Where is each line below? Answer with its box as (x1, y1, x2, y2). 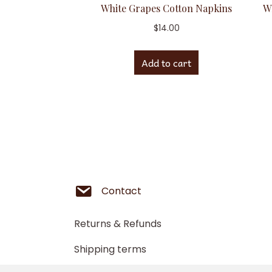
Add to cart (141, 55, 192, 71)
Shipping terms (74, 242, 146, 256)
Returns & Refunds (74, 217, 161, 231)
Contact (101, 184, 141, 198)
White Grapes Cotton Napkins (101, 2, 233, 15)
